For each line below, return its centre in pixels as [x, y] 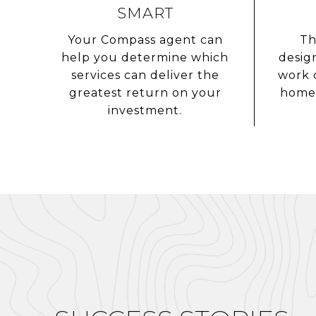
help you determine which [145, 58]
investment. [145, 111]
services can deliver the [145, 75]
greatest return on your [145, 93]
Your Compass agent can [145, 40]
